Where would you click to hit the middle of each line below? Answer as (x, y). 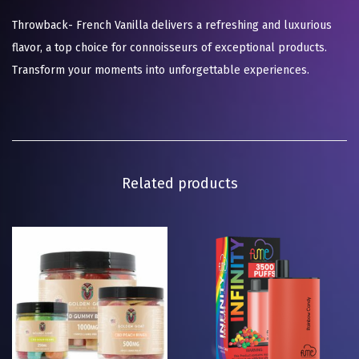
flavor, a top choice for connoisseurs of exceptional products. (169, 48)
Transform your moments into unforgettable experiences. (161, 71)
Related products (179, 184)
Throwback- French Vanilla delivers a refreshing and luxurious (172, 26)
